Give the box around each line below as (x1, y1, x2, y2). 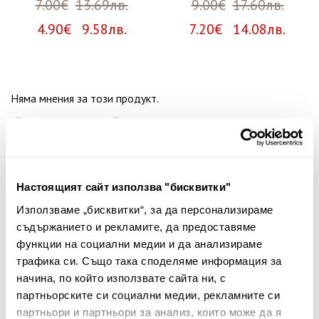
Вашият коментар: (11, 215, 109, 230)
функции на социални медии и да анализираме (16, 237, 262, 250)
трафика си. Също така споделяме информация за (16, 254, 282, 267)
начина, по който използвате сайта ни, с (16, 271, 226, 284)
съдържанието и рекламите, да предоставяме (16, 220, 256, 233)
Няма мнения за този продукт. (11, 91, 159, 106)
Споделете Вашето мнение (11, 112, 249, 139)
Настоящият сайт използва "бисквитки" (16, 181, 231, 194)
